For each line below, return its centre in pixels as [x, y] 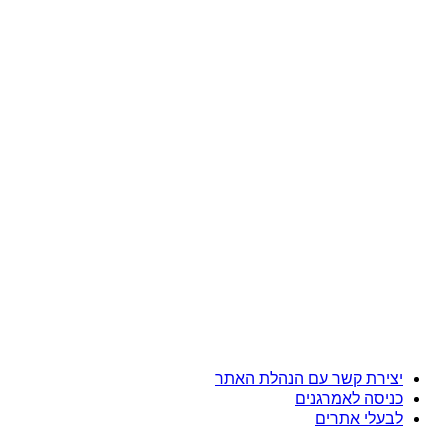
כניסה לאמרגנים [349, 398]
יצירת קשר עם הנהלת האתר [309, 378]
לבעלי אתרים [359, 418]
